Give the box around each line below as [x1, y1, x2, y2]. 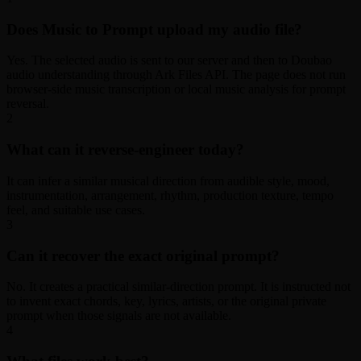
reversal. [6, 97, 49, 111]
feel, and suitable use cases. [6, 202, 145, 217]
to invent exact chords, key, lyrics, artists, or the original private [6, 294, 326, 309]
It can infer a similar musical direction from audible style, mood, [6, 173, 330, 188]
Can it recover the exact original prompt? [6, 247, 280, 264]
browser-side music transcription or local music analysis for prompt [6, 82, 346, 97]
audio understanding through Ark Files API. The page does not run [6, 68, 346, 82]
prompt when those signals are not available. [6, 309, 231, 323]
